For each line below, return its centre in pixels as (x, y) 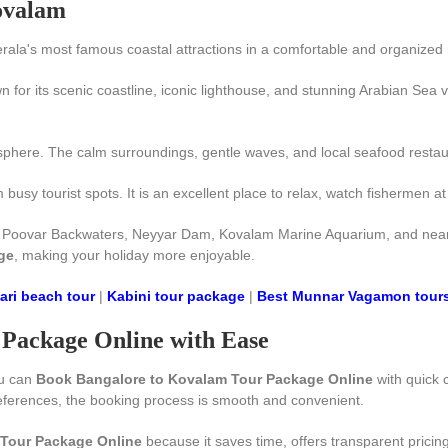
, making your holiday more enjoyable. (134, 255)
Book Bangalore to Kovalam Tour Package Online (204, 379)
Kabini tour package (176, 296)
